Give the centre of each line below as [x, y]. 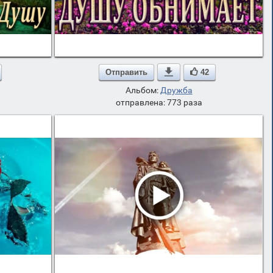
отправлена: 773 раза [159, 102]
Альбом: [143, 90]
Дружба [176, 90]
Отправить [127, 72]
